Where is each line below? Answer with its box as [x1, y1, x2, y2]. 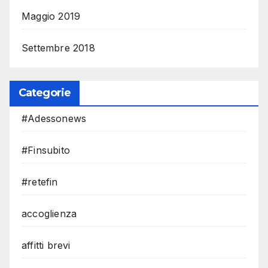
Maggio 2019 [22, 10, 81, 22]
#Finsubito [22, 144, 70, 157]
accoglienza [22, 208, 77, 220]
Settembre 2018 [22, 41, 95, 54]
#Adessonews [22, 112, 87, 125]
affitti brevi [22, 239, 71, 252]
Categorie [19, 86, 71, 100]
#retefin [22, 176, 58, 188]
